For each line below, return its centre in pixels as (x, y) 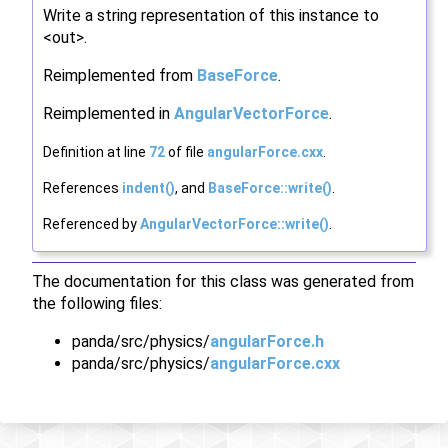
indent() (148, 188)
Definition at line (96, 152)
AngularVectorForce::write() (234, 224)
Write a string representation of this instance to (211, 16)
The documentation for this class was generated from (223, 282)
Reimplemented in (108, 114)
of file (186, 152)
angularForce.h (267, 342)
